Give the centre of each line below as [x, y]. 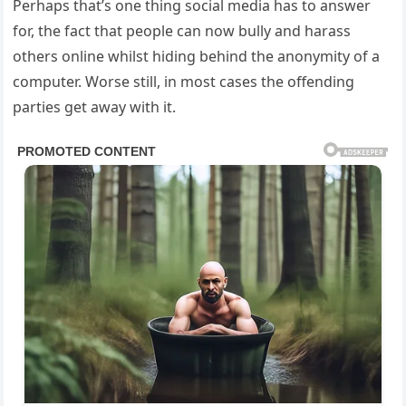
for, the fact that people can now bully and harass [182, 31]
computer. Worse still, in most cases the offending [184, 82]
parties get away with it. [95, 107]
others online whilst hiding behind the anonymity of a [197, 57]
